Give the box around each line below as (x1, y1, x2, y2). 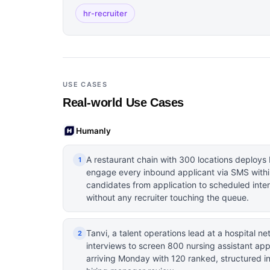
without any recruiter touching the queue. (86, 192, 249, 202)
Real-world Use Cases (63, 96, 184, 109)
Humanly (76, 125, 111, 136)
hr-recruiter (83, 8, 127, 18)
